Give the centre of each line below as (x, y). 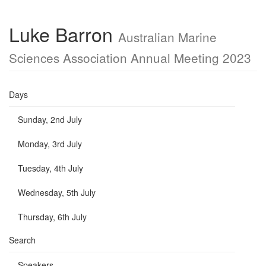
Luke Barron (64, 34)
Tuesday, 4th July (50, 168)
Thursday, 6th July (52, 217)
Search (22, 240)
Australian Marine (167, 37)
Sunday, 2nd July (50, 119)
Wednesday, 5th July (57, 192)
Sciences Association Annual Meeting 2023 (130, 58)
